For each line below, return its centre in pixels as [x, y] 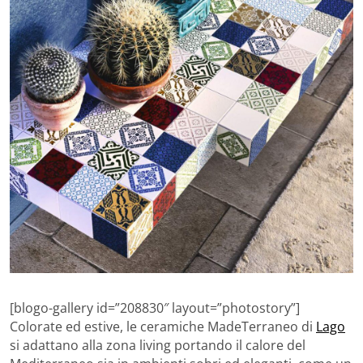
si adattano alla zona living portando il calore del [158, 345]
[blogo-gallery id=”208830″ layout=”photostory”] [155, 307]
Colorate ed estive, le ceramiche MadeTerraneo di [163, 326]
